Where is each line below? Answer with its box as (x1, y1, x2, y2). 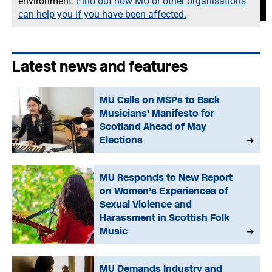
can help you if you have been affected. (18, 8, 186, 20)
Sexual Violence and (100, 199, 192, 210)
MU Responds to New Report (100, 172, 233, 183)
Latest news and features (12, 58, 188, 75)
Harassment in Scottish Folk (100, 212, 230, 223)
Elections (100, 134, 143, 146)
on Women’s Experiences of (100, 185, 229, 197)
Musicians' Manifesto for (100, 107, 215, 119)
